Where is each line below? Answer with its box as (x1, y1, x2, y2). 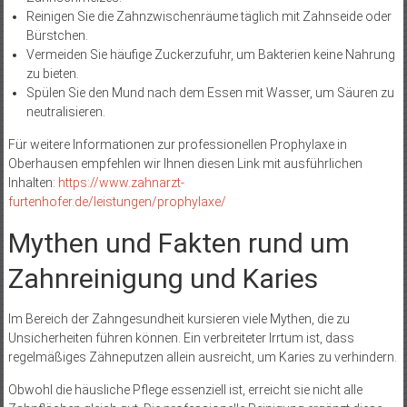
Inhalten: (7, 175, 58, 191)
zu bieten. (25, 66, 79, 82)
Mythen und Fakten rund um (7, 227, 350, 260)
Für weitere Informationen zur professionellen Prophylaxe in (7, 137, 347, 153)
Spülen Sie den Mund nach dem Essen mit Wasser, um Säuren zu (25, 85, 394, 101)
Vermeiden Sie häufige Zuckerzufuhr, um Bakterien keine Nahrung (25, 47, 395, 63)
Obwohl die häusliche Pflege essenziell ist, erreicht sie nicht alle (7, 382, 362, 398)
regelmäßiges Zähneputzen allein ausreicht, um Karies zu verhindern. (7, 350, 397, 365)
